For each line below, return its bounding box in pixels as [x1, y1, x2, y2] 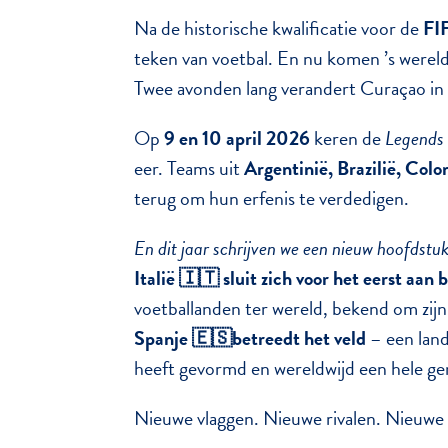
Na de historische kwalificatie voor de [134, 13, 424, 44]
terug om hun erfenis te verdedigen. [134, 183, 410, 214]
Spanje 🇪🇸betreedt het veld [134, 323, 371, 354]
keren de [310, 123, 386, 154]
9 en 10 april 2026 [164, 123, 311, 154]
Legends [385, 123, 445, 154]
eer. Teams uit [134, 153, 245, 184]
